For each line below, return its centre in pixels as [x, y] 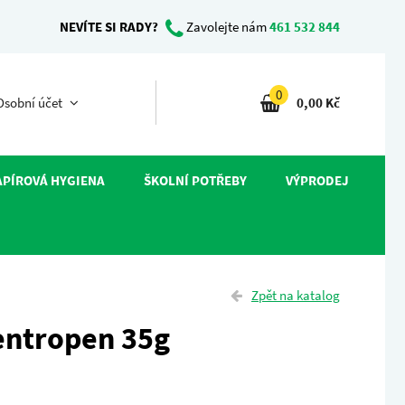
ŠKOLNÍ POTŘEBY [195, 180]
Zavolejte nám [226, 27]
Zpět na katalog [296, 295]
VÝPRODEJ [317, 180]
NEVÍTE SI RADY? [109, 27]
